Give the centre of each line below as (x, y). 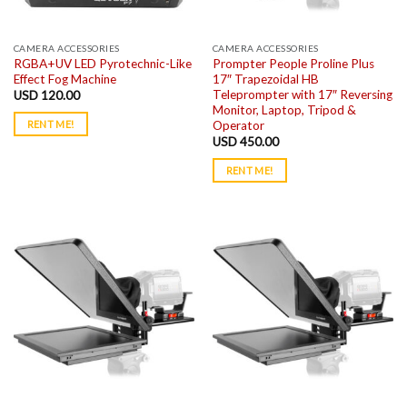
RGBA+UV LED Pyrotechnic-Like (102, 63)
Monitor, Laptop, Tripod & (284, 109)
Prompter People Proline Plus (293, 63)
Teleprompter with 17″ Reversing (302, 94)
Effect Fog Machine (65, 79)
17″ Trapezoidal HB (265, 79)
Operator (238, 125)
